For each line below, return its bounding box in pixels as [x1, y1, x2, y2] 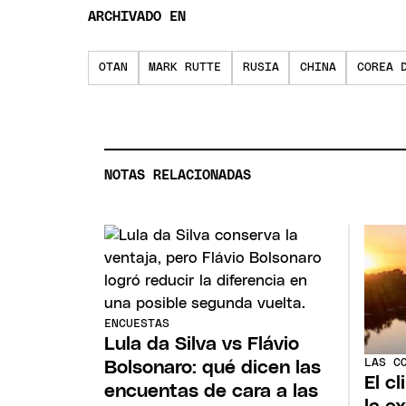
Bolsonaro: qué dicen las [104, 357, 322, 377]
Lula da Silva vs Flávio [104, 333, 300, 353]
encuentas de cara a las [104, 381, 319, 401]
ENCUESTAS [104, 317, 170, 330]
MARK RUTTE [149, 62, 222, 74]
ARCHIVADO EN [88, 10, 187, 24]
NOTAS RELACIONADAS [104, 169, 252, 183]
